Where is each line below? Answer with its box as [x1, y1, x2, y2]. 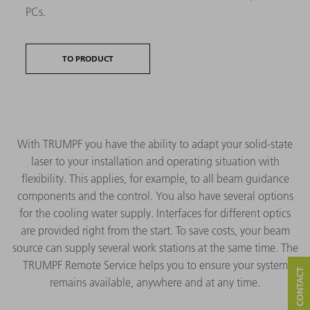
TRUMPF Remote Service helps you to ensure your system [22, 258, 288, 273]
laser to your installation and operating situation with [30, 154, 280, 169]
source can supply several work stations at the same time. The [12, 241, 298, 255]
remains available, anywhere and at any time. [50, 275, 260, 290]
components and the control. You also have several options [17, 189, 293, 203]
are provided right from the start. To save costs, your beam [20, 224, 290, 238]
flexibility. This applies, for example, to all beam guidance [21, 172, 289, 186]
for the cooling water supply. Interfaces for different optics [19, 206, 291, 221]
